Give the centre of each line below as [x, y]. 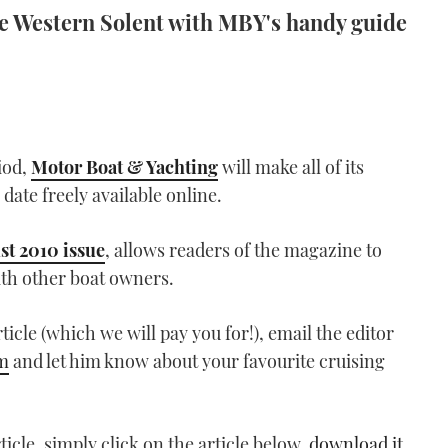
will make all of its [291, 167]
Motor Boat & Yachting [124, 167]
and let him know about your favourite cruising [197, 361]
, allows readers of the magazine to [243, 250]
